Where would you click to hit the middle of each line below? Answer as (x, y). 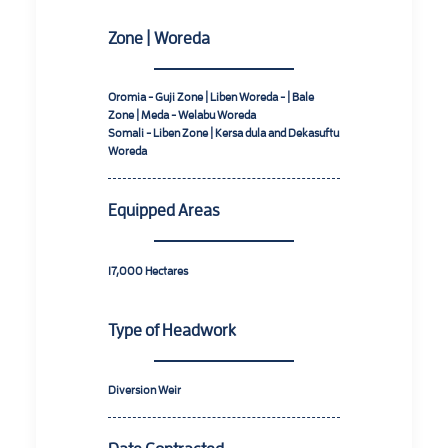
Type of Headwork (172, 329)
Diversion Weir (144, 389)
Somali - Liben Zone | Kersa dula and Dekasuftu (223, 132)
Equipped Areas (164, 209)
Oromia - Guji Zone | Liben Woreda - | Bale (211, 96)
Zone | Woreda (159, 37)
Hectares (166, 270)
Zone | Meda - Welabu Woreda (182, 114)
